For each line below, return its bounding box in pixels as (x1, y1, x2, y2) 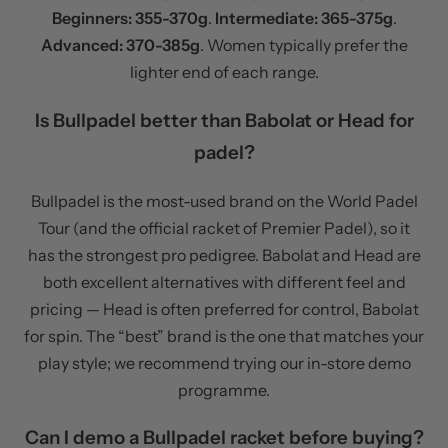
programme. (178, 379, 270, 400)
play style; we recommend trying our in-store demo (37, 352, 411, 373)
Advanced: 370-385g (40, 35, 200, 56)
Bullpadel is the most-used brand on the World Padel (30, 190, 418, 211)
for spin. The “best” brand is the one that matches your (24, 325, 424, 346)
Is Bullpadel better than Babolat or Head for (34, 108, 414, 132)
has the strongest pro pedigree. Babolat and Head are (27, 244, 421, 265)
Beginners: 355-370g (51, 8, 208, 29)
